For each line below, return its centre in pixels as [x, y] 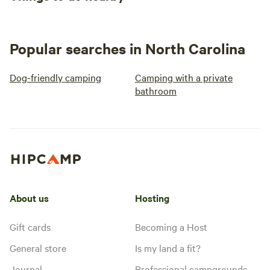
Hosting [152, 197]
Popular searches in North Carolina [127, 48]
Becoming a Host [171, 226]
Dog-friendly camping [55, 77]
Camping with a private [184, 77]
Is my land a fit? [168, 247]
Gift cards [30, 226]
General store [38, 247]
